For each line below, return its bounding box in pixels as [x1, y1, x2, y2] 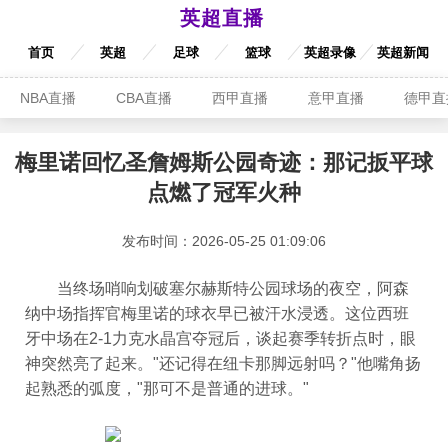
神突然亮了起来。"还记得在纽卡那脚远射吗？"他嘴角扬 [25, 355, 421, 372]
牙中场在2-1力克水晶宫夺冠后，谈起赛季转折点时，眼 [25, 330, 416, 347]
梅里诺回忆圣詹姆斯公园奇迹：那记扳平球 [15, 150, 433, 175]
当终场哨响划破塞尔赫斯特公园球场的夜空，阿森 [25, 280, 409, 297]
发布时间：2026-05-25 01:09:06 [122, 233, 326, 249]
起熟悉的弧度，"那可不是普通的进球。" [25, 380, 309, 397]
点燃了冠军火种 [147, 180, 301, 205]
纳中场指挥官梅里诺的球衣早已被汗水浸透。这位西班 [25, 305, 409, 322]
